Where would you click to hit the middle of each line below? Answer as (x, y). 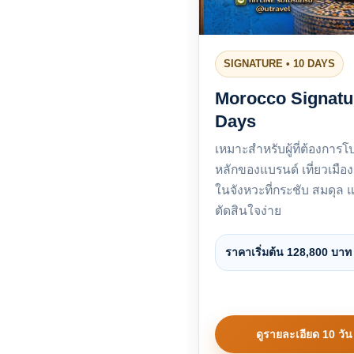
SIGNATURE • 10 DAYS (279, 64)
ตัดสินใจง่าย (248, 211)
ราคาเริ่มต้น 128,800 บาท (288, 252)
